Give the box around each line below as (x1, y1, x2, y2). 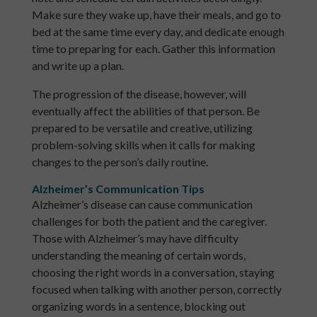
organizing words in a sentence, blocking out (31, 299, 246, 313)
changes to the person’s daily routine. (31, 155, 208, 169)
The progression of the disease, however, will (31, 87, 246, 101)
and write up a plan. (31, 59, 124, 73)
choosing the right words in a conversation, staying (31, 265, 275, 279)
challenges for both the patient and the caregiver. (31, 214, 267, 229)
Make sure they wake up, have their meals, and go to (31, 8, 281, 22)
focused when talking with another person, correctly (31, 282, 282, 296)
